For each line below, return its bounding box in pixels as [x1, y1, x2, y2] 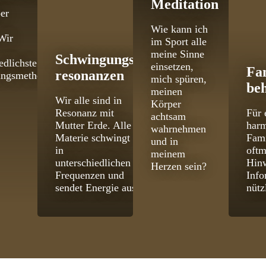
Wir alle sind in [55, 94, 122, 107]
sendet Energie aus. [55, 182, 139, 194]
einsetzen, [151, 61, 194, 73]
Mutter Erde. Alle [55, 119, 131, 132]
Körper [151, 98, 181, 110]
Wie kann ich [151, 23, 208, 36]
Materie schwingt [55, 132, 130, 144]
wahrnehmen [151, 123, 206, 135]
